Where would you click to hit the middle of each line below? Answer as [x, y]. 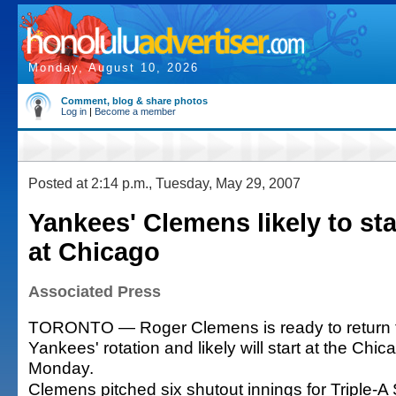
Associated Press [95, 292]
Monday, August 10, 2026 [114, 68]
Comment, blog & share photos [134, 101]
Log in [74, 111]
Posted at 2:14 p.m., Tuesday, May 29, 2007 [164, 183]
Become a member [135, 111]
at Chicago [94, 252]
